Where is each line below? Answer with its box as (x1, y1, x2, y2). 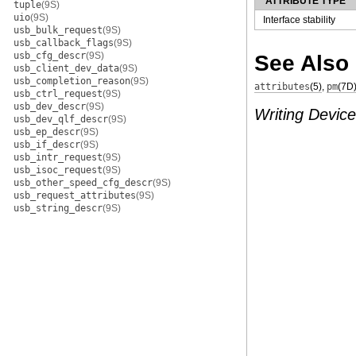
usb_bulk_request (14, 25, 103, 36)
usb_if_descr (14, 139, 80, 150)
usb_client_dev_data (14, 63, 119, 74)
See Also (254, 50, 349, 75)
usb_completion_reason (14, 75, 130, 87)
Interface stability (263, 14, 335, 25)
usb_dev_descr (14, 101, 86, 112)
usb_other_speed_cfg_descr (14, 177, 153, 188)
